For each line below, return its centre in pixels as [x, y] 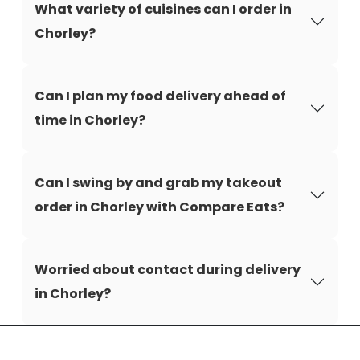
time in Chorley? [90, 120]
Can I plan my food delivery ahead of [160, 96]
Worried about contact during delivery [168, 270]
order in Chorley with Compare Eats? [160, 207]
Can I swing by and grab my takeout [158, 183]
